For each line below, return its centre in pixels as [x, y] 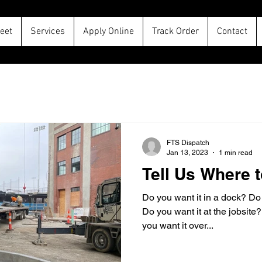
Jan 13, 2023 [187, 152]
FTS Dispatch [188, 143]
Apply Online [108, 32]
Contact [232, 32]
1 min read [236, 152]
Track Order [175, 32]
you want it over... [178, 225]
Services [47, 32]
